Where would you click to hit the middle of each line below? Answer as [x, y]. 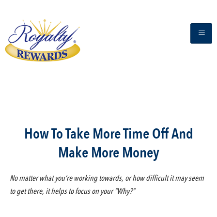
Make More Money [108, 153]
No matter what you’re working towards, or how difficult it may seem [107, 178]
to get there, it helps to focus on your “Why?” [72, 192]
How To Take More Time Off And [108, 134]
